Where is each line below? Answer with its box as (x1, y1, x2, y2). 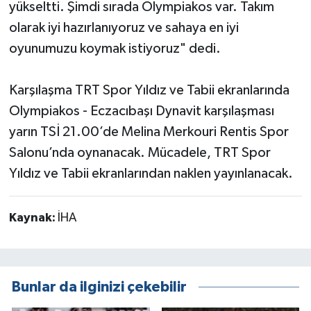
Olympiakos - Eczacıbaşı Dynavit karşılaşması (8, 104, 274, 119)
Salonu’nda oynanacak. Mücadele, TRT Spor (8, 146, 271, 160)
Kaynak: (8, 212, 58, 225)
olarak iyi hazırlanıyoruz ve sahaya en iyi (8, 21, 239, 35)
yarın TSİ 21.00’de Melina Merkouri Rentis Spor (8, 125, 289, 140)
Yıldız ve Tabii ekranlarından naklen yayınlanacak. (8, 167, 293, 181)
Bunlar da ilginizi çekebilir (12, 279, 187, 294)
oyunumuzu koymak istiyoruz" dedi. (8, 42, 221, 56)
